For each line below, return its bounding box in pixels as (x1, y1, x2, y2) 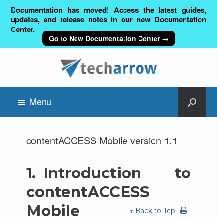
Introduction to (43, 164, 191, 182)
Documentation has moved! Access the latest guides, (11, 4, 206, 15)
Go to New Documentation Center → (48, 33, 169, 43)
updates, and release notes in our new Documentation (11, 14, 206, 25)
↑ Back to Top (129, 206, 176, 215)
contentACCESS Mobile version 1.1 (26, 133, 178, 147)
